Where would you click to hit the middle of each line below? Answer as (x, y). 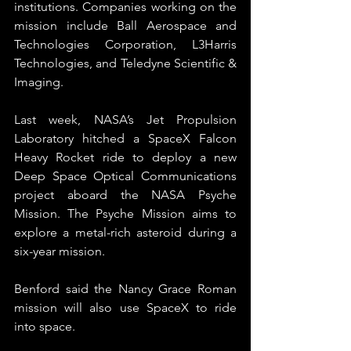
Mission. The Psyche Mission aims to (125, 213)
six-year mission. (60, 251)
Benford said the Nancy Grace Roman (125, 289)
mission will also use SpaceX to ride (125, 308)
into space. (45, 326)
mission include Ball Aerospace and (125, 25)
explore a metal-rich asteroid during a (125, 232)
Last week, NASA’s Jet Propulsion (125, 119)
